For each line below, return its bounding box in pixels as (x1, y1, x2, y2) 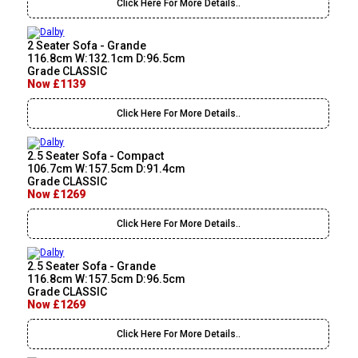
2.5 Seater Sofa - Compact (27, 149, 165, 163)
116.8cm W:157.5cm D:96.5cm (27, 272, 186, 286)
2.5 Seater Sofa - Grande (27, 260, 157, 273)
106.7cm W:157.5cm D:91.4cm (27, 162, 186, 176)
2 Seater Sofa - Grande (27, 39, 147, 53)
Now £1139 (27, 78, 86, 91)
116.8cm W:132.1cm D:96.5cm (27, 52, 186, 66)
